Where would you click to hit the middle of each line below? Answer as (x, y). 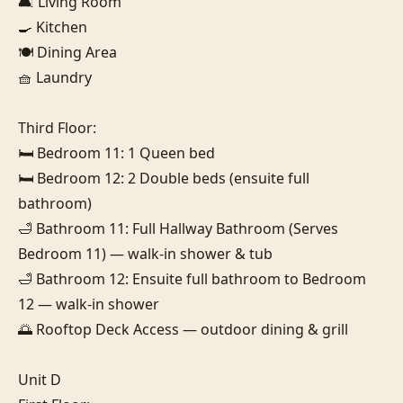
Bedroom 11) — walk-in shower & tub (145, 253)
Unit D (40, 379)
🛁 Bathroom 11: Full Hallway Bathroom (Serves (178, 228)
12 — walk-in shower (89, 304)
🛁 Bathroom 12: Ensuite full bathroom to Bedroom (192, 278)
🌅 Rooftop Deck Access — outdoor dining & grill (183, 329)
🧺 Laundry (55, 77)
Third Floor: (57, 127)
